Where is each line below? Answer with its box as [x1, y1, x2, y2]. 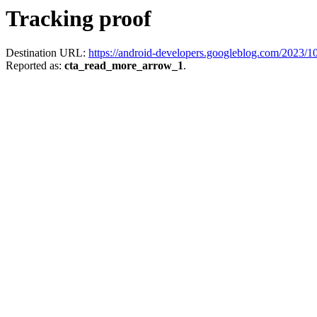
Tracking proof [6, 6, 151, 31]
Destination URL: [6, 47, 88, 59]
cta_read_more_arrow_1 [64, 59, 183, 72]
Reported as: [6, 59, 64, 72]
